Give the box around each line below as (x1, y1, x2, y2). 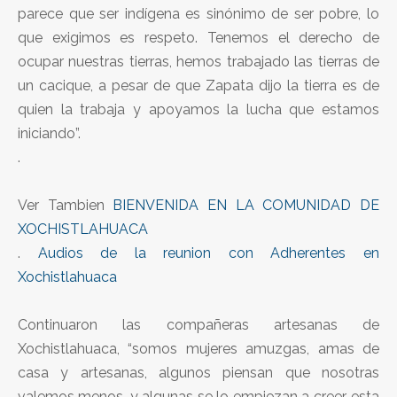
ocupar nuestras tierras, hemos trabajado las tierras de (18, 52, 379, 70)
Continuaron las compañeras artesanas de (18, 315, 379, 333)
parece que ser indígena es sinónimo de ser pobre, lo (18, 4, 379, 22)
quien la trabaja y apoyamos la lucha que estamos (18, 100, 379, 118)
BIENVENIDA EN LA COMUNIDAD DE (113, 196, 380, 214)
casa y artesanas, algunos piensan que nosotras (18, 363, 379, 381)
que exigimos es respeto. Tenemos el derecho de (18, 28, 379, 46)
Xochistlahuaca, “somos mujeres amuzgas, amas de (18, 339, 379, 357)
